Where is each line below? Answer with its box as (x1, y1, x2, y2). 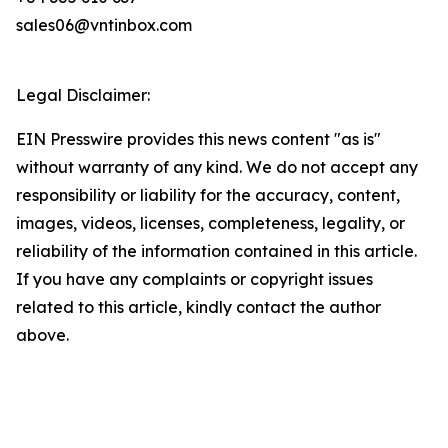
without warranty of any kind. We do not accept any (16, 157, 418, 178)
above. (16, 325, 69, 346)
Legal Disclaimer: (16, 85, 150, 106)
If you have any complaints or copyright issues (16, 269, 373, 290)
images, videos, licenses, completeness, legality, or (16, 213, 405, 234)
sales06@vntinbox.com (16, 15, 192, 36)
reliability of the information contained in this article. (16, 241, 417, 262)
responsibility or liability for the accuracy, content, (16, 185, 400, 206)
